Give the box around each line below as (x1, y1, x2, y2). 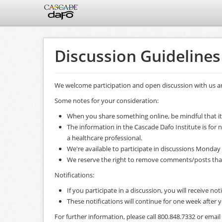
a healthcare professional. (67, 133, 142, 142)
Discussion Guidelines (55, 45, 221, 66)
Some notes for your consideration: (55, 96, 159, 105)
